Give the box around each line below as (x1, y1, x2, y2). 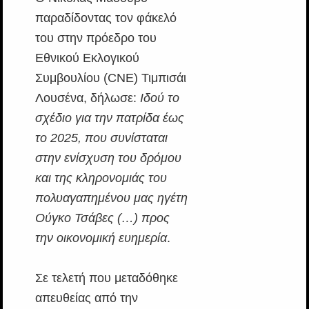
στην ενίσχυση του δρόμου (34, 151, 181, 166)
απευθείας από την (34, 291, 138, 306)
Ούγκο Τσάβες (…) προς (34, 211, 170, 226)
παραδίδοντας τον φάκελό (34, 11, 177, 26)
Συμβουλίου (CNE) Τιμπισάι (34, 71, 186, 86)
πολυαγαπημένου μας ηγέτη (34, 191, 188, 206)
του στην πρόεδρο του (34, 31, 157, 46)
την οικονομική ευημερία (34, 231, 167, 246)
